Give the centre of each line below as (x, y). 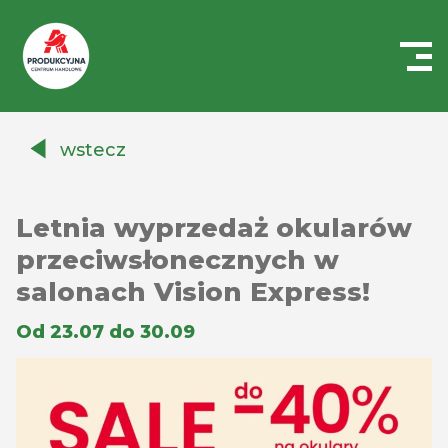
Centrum (52, 106)
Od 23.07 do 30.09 (105, 332)
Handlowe (56, 130)
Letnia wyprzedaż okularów (214, 228)
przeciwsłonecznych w (177, 260)
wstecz (93, 150)
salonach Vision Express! (193, 292)
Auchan (46, 154)
